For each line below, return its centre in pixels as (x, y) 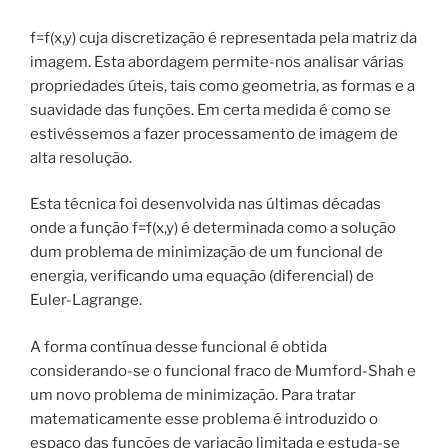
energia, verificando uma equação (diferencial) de (202, 276)
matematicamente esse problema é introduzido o (204, 418)
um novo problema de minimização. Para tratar (193, 394)
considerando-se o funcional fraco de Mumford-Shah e (223, 370)
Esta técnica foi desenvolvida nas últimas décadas (205, 204)
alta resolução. (81, 157)
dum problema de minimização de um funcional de (206, 252)
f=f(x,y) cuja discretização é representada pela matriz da (223, 37)
